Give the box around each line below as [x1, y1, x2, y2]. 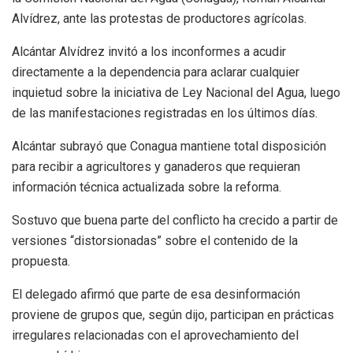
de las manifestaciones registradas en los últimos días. [12, 106, 318, 121]
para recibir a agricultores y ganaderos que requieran [12, 159, 300, 175]
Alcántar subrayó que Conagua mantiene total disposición [12, 139, 326, 154]
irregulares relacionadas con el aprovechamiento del [12, 328, 299, 344]
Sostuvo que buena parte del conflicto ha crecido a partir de [12, 213, 338, 229]
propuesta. [12, 254, 70, 269]
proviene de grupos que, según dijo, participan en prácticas [12, 307, 334, 323]
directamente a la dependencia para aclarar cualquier [12, 65, 299, 80]
